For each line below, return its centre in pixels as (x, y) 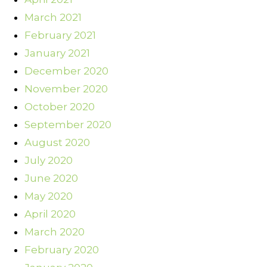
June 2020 (51, 178)
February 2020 (62, 250)
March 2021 (53, 18)
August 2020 (57, 143)
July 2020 (49, 161)
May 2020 (49, 196)
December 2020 (66, 71)
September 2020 (68, 125)
